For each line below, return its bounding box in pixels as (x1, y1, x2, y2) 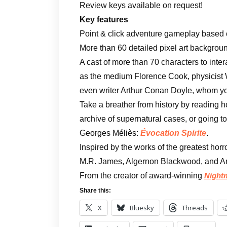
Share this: (80, 186, 111, 194)
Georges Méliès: (80, 128, 140, 137)
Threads (182, 203, 208, 212)
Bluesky (130, 203, 154, 212)
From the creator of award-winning (80, 171, 204, 180)
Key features (80, 15, 128, 24)
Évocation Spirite (140, 128, 206, 137)
